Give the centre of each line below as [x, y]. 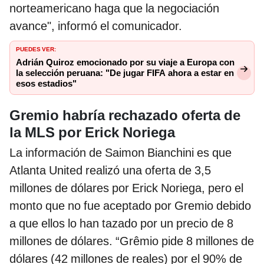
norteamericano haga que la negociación [114, 9]
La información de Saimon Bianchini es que [121, 152]
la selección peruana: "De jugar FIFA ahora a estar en [125, 73]
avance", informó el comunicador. [96, 26]
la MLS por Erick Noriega [92, 132]
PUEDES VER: [36, 49]
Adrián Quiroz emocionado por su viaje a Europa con [125, 63]
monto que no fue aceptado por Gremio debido [130, 205]
